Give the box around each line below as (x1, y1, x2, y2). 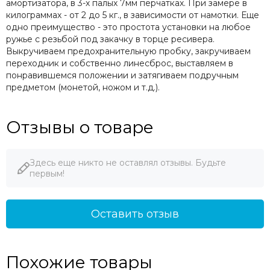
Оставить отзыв (91, 207, 179, 221)
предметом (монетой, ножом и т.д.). (6, 82, 160, 93)
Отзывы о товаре (6, 117, 154, 138)
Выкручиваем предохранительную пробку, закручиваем (6, 46, 251, 57)
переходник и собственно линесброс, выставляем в (6, 58, 233, 69)
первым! (30, 168, 64, 180)
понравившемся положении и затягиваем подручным (6, 70, 239, 81)
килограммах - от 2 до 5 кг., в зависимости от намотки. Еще (6, 10, 259, 21)
